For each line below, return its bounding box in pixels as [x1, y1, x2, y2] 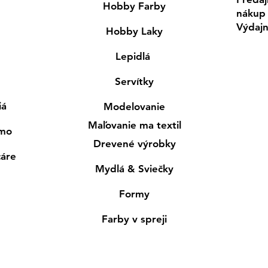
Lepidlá [115, 50, 154, 62]
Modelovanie [103, 100, 166, 112]
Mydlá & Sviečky [95, 162, 174, 175]
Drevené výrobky [93, 137, 176, 150]
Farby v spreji [102, 212, 167, 225]
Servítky [115, 75, 154, 87]
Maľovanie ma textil [87, 118, 181, 131]
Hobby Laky [106, 25, 163, 37]
